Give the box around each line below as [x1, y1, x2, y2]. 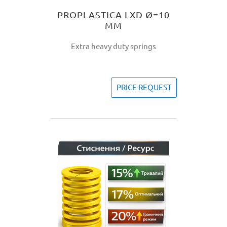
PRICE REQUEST [117, 83, 171, 92]
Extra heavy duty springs [71, 42, 156, 51]
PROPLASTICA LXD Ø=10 [57, 10, 170, 20]
